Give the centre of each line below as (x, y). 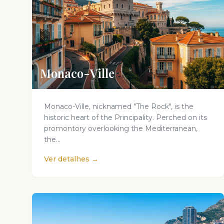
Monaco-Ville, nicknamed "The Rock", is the (119, 106)
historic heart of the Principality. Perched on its (125, 117)
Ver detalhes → (71, 159)
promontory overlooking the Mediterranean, (121, 128)
